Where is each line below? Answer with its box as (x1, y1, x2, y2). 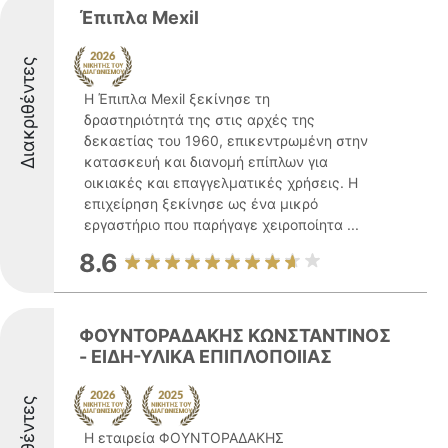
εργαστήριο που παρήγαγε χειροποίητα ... (84, 216, 359, 233)
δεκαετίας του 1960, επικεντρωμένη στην (84, 132, 368, 149)
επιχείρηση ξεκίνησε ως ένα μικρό (84, 195, 318, 212)
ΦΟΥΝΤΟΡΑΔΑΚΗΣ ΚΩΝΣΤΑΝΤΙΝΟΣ (79, 325, 391, 346)
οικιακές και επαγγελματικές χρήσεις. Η (84, 174, 358, 191)
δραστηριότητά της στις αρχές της (84, 111, 315, 128)
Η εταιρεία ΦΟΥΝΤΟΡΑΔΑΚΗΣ (84, 429, 284, 446)
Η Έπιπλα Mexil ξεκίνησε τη (84, 90, 270, 107)
